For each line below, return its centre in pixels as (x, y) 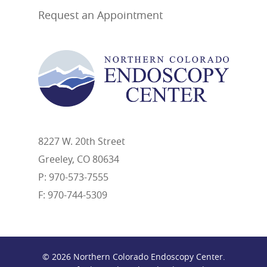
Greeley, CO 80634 (79, 159)
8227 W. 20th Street (82, 141)
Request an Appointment (100, 15)
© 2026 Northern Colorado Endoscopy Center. (133, 257)
